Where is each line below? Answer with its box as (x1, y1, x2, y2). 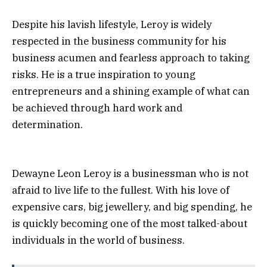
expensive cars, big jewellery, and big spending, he (12, 200, 252, 214)
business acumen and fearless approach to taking (12, 51, 250, 65)
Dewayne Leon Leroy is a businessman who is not (12, 167, 249, 181)
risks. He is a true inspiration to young (12, 68, 195, 82)
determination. (12, 118, 83, 132)
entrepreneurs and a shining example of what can (12, 85, 250, 98)
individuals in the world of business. (12, 234, 185, 247)
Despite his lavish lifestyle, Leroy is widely (12, 18, 212, 32)
